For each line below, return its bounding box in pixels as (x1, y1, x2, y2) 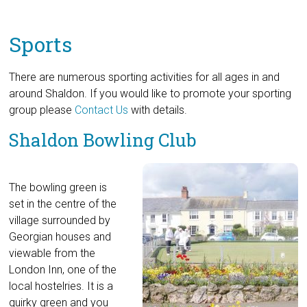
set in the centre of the (9, 197, 117, 210)
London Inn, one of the (9, 263, 117, 276)
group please (9, 103, 75, 116)
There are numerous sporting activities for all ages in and (9, 71, 280, 84)
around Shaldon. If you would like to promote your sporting (9, 87, 292, 100)
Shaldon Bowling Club (9, 128, 197, 151)
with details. (128, 103, 188, 116)
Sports (9, 31, 73, 58)
